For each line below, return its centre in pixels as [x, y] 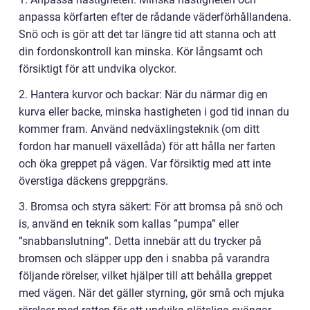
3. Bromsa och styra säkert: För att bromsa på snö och [151, 207]
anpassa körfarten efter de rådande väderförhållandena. [155, 17]
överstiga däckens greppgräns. [93, 181]
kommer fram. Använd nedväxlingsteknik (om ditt [139, 129]
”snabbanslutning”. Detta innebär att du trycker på [140, 241]
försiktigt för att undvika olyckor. [98, 69]
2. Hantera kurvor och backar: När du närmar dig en [143, 95]
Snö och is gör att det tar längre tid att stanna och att [147, 35]
